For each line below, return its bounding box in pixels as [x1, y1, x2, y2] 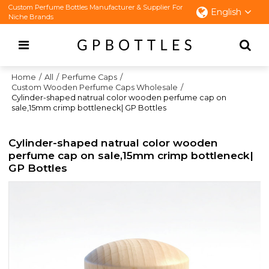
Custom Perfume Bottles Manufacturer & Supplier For [8, 3, 184, 11]
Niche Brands [8, 13, 54, 21]
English [210, 7, 241, 17]
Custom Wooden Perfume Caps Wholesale [11, 83, 178, 92]
